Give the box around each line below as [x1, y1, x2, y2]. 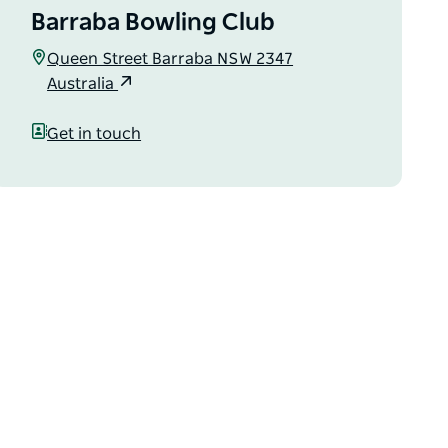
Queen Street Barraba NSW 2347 [47, 51, 294, 67]
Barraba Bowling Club [31, 11, 276, 35]
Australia [47, 76, 119, 92]
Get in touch [47, 125, 142, 142]
